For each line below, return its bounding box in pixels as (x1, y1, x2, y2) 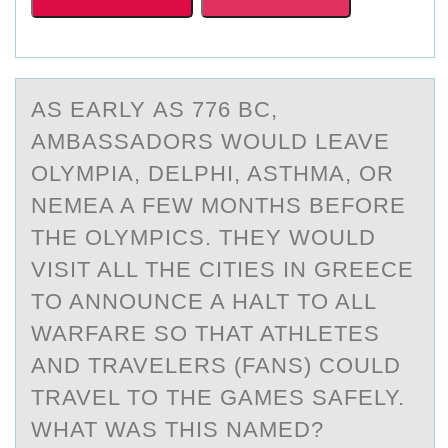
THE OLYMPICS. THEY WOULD (31, 225, 376, 250)
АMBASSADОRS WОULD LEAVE (31, 129, 390, 154)
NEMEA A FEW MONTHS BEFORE (31, 193, 406, 218)
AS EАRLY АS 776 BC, (31, 97, 278, 122)
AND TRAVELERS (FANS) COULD (31, 353, 401, 378)
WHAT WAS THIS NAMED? (31, 417, 324, 442)
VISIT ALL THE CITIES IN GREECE (31, 257, 414, 282)
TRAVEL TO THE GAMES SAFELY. (31, 385, 405, 410)
